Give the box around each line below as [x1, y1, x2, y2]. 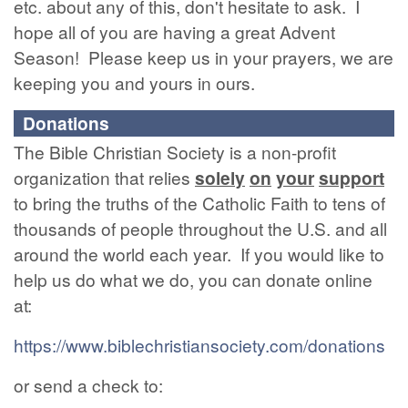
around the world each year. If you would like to [14, 241, 384, 266]
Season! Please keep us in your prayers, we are [14, 45, 393, 69]
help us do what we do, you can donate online [14, 267, 372, 291]
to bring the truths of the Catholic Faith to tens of [14, 190, 385, 215]
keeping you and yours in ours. [14, 70, 264, 95]
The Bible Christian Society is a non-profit [14, 139, 336, 164]
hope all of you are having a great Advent [14, 19, 335, 44]
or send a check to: [14, 372, 163, 397]
